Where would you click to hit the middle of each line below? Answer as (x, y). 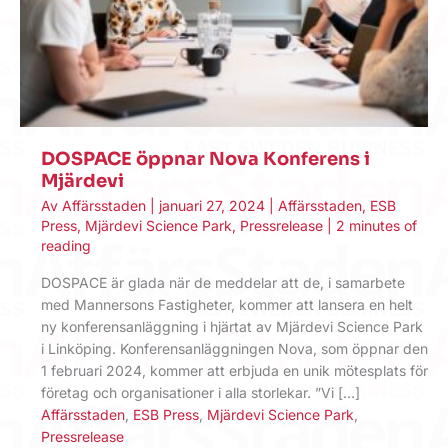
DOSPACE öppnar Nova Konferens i (207, 159)
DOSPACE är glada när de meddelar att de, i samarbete (223, 283)
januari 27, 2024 (214, 205)
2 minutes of (376, 225)
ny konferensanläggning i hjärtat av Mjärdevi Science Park (232, 327)
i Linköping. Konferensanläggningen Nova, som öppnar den (234, 349)
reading (66, 245)
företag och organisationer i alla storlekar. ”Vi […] (200, 393)
